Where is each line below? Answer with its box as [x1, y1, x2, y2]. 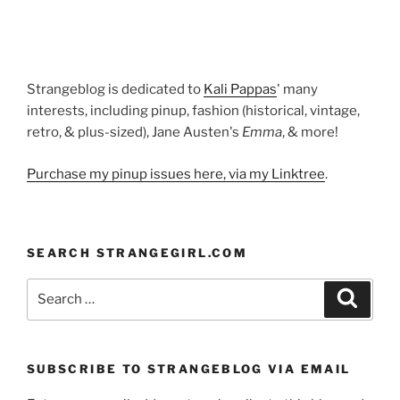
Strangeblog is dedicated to [27, 81, 204, 98]
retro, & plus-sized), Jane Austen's [27, 124, 242, 141]
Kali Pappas [204, 81, 277, 98]
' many [277, 81, 318, 98]
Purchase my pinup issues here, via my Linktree [27, 165, 325, 182]
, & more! [282, 124, 338, 141]
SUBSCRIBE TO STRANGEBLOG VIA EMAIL [27, 361, 351, 376]
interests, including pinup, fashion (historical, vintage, [27, 103, 360, 120]
